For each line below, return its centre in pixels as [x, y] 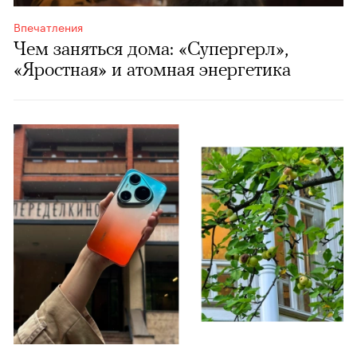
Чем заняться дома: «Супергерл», [151, 49]
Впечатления [48, 27]
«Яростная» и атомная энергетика [152, 69]
